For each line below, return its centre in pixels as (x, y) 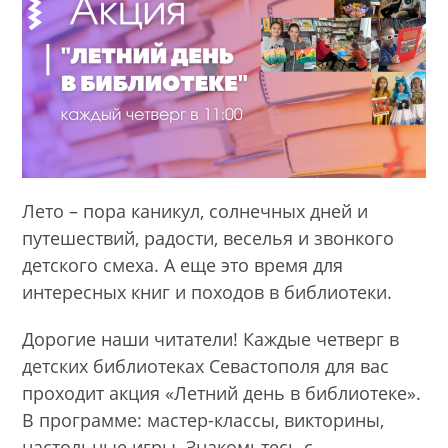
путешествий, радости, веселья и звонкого (208, 238)
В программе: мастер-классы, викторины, (203, 420)
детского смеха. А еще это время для (183, 265)
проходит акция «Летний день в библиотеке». (222, 393)
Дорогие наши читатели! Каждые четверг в (211, 339)
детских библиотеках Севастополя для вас (206, 366)
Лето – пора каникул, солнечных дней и (195, 211)
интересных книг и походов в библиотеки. (207, 292)
